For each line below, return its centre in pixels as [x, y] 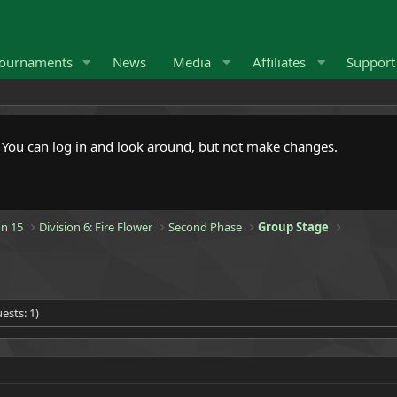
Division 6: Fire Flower [96, 227]
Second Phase [206, 227]
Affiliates [279, 62]
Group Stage [294, 227]
